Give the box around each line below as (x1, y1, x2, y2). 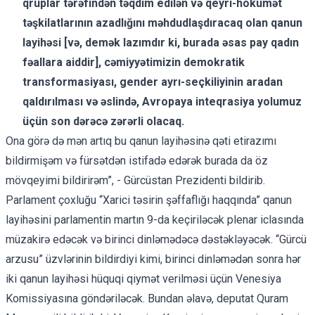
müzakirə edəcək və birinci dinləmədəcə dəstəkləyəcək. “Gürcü (6, 232, 307, 246)
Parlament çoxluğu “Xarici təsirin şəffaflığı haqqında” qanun (6, 193, 292, 207)
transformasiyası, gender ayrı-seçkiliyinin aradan (22, 75, 283, 89)
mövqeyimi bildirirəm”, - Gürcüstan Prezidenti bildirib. (6, 173, 265, 187)
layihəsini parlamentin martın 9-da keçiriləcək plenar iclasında (6, 212, 304, 226)
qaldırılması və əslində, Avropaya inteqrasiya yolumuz (22, 94, 302, 108)
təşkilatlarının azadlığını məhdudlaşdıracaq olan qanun (22, 15, 302, 30)
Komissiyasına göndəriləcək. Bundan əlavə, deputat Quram (6, 291, 288, 305)
